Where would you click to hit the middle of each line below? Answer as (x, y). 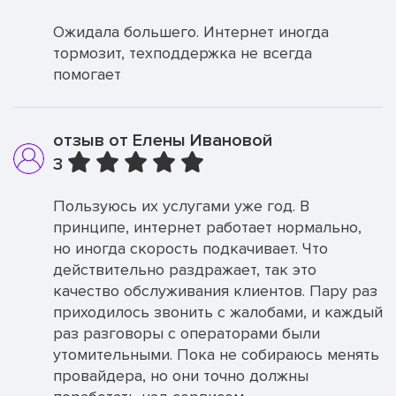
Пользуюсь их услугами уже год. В (181, 206)
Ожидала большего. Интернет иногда (191, 32)
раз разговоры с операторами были (187, 333)
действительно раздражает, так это (185, 270)
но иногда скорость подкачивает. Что (190, 248)
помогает (87, 74)
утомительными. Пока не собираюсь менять (216, 354)
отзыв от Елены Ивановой (163, 141)
